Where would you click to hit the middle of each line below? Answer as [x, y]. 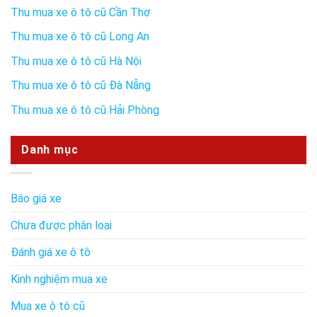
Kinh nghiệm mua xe [59, 279]
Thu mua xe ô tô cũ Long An [80, 37]
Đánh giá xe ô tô [51, 252]
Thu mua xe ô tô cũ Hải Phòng [85, 110]
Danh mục [50, 150]
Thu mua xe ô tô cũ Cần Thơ [80, 12]
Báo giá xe [36, 198]
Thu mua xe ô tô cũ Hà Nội [76, 61]
